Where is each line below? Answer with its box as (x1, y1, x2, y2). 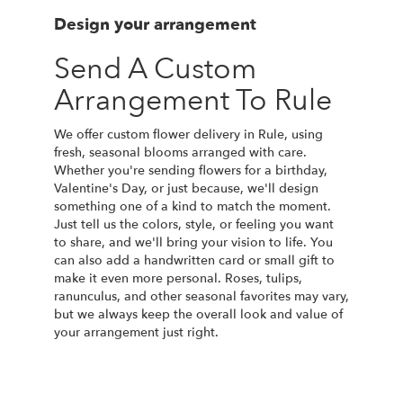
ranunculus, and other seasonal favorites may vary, (54, 287, 349, 305)
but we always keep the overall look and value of (54, 305, 343, 323)
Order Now (66, 361, 135, 379)
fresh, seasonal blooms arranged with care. (54, 143, 307, 161)
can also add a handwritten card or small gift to (54, 251, 335, 269)
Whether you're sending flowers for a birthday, (54, 161, 327, 179)
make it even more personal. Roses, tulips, (54, 269, 302, 287)
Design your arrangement (54, 13, 256, 36)
